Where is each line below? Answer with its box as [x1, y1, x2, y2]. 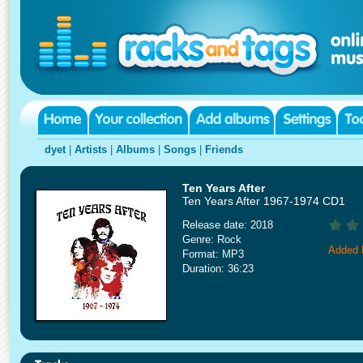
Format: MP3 [182, 248, 244, 260]
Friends [205, 143, 243, 156]
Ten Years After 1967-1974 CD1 [182, 194, 345, 207]
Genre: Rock [182, 233, 241, 246]
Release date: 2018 [182, 219, 273, 231]
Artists [75, 143, 107, 156]
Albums [116, 143, 155, 156]
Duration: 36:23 [182, 263, 254, 275]
